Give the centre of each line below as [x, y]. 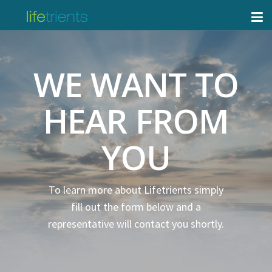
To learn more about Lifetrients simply [136, 190]
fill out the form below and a [136, 207]
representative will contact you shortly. [136, 224]
